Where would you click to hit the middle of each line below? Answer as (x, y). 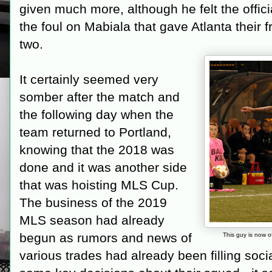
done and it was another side (103, 167)
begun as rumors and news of (106, 238)
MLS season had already (92, 220)
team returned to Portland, (95, 132)
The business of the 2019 (93, 202)
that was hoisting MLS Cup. (99, 185)
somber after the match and (100, 97)
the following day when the (97, 114)
